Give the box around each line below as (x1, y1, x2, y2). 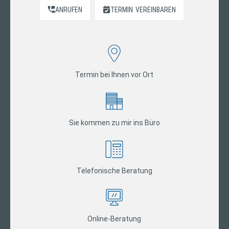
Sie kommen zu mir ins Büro (68, 118, 160, 127)
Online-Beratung (87, 214, 142, 223)
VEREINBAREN (135, 5, 176, 14)
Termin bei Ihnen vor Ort (75, 70, 154, 79)
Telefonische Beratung (76, 166, 152, 175)
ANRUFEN (55, 5, 83, 14)
